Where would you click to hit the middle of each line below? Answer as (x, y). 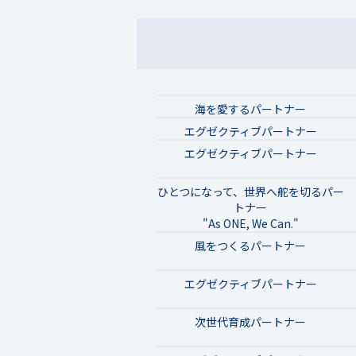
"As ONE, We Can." (250, 223)
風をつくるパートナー (250, 245)
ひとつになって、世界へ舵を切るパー (250, 191)
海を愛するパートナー (250, 108)
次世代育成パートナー (250, 321)
